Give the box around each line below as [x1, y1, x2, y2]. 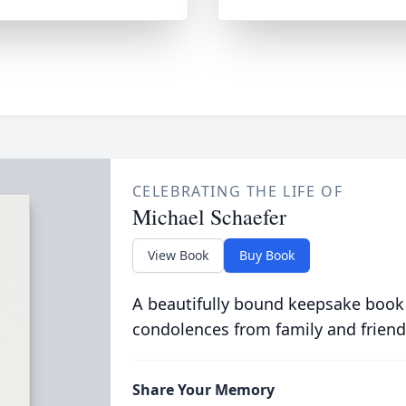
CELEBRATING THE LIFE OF [131, 181, 343, 201]
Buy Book [238, 246, 295, 264]
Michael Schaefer [131, 202, 286, 231]
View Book [147, 246, 208, 264]
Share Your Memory [131, 380, 275, 400]
